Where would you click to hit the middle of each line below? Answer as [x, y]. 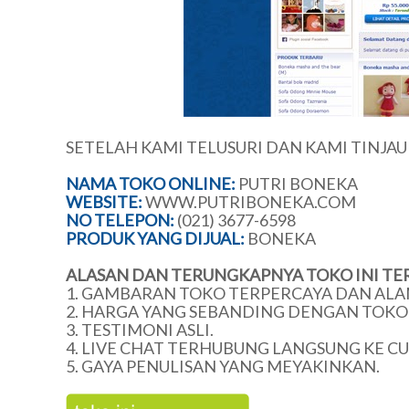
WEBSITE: [104, 202]
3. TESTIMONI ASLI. [140, 330]
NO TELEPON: [120, 220]
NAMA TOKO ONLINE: [151, 184]
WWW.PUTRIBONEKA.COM [251, 202]
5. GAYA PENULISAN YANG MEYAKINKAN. [223, 366]
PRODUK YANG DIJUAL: [155, 238]
